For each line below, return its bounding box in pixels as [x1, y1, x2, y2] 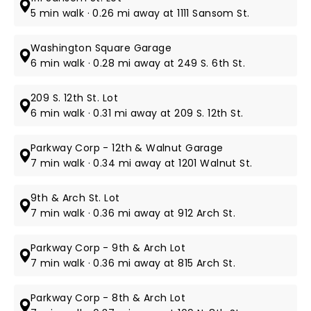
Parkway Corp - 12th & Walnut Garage [31, 141, 224, 155]
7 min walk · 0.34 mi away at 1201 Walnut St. [31, 156, 253, 170]
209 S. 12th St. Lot [31, 91, 118, 105]
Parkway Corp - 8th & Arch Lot [31, 291, 186, 305]
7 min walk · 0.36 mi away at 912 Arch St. [31, 206, 236, 220]
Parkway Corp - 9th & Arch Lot [31, 241, 186, 255]
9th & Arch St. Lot [31, 191, 120, 205]
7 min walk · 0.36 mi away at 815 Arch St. [31, 256, 236, 270]
